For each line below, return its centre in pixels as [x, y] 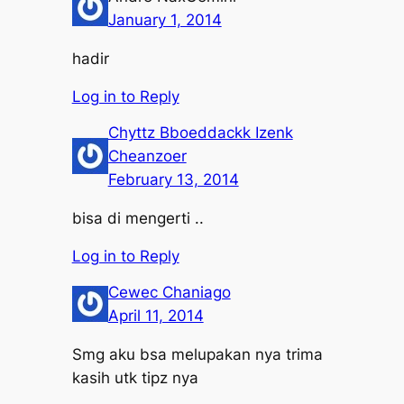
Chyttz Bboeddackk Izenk [200, 132]
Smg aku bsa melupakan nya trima [197, 354]
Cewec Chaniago [169, 292]
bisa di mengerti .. [138, 218]
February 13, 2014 [173, 179]
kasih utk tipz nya [135, 377]
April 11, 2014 [156, 315]
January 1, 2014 [165, 19]
